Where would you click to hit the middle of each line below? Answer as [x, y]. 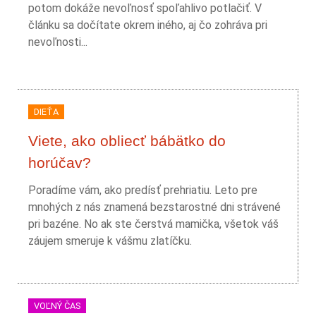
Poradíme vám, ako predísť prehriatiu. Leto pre [143, 190]
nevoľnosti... [58, 42]
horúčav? [60, 163]
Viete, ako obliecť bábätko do [127, 141]
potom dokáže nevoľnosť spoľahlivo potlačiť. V [145, 8]
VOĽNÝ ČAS [57, 306]
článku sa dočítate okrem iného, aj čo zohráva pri [148, 25]
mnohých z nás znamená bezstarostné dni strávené [154, 207]
